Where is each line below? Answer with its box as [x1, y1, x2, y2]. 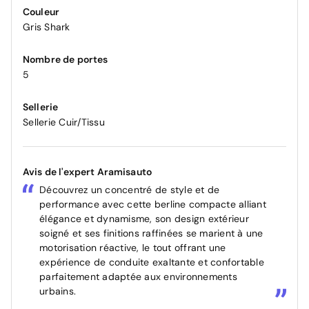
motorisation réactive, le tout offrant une [39, 241, 226, 255]
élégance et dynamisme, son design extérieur [39, 212, 249, 226]
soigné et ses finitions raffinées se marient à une [39, 227, 263, 240]
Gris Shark [23, 21, 70, 34]
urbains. [39, 285, 76, 298]
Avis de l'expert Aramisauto [23, 166, 152, 179]
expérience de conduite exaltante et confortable [39, 256, 264, 269]
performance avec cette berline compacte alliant [39, 198, 266, 211]
